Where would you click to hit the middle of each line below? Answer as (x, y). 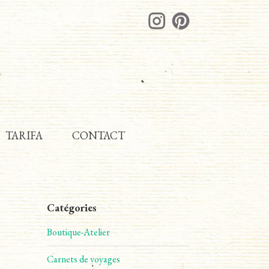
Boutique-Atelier (79, 232)
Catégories (72, 207)
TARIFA (24, 135)
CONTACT (98, 135)
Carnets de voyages (84, 259)
